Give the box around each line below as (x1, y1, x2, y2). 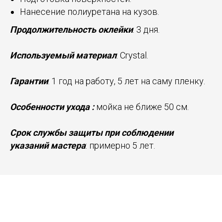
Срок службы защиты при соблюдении (10, 127, 173, 138)
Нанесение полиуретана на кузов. (20, 6, 159, 17)
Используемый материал (10, 50, 116, 60)
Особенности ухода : (10, 102, 94, 112)
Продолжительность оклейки (10, 24, 133, 35)
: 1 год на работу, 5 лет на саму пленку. (48, 76, 205, 86)
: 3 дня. (133, 24, 160, 35)
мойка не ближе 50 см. (94, 102, 189, 112)
